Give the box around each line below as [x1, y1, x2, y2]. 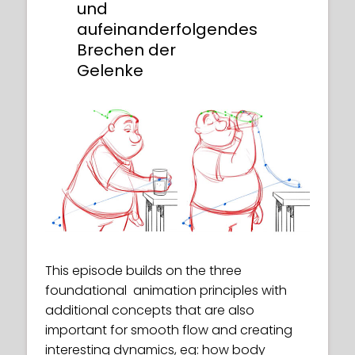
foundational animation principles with [45, 281, 287, 300]
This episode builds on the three [45, 261, 242, 281]
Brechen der [77, 39, 176, 62]
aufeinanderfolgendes [77, 18, 258, 41]
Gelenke [77, 59, 143, 82]
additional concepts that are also [45, 301, 254, 320]
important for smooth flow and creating [45, 321, 292, 340]
